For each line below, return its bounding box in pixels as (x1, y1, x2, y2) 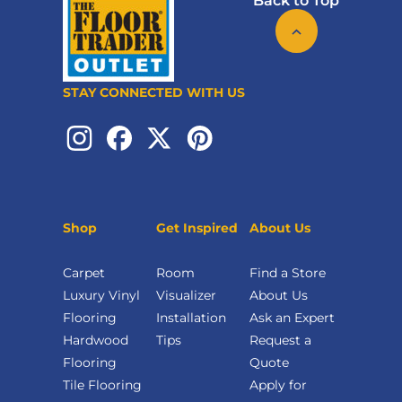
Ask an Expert (249, 310, 335, 327)
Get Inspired (156, 220, 238, 237)
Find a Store (249, 265, 326, 282)
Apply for (249, 377, 307, 394)
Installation (156, 310, 226, 327)
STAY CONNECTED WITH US (63, 84, 245, 101)
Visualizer (156, 287, 216, 304)
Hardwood (63, 332, 128, 349)
